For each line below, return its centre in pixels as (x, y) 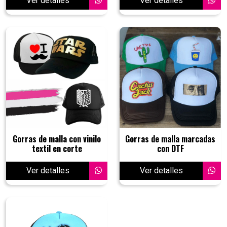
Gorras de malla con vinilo (57, 139)
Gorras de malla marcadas (170, 139)
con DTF (170, 148)
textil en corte (57, 148)
